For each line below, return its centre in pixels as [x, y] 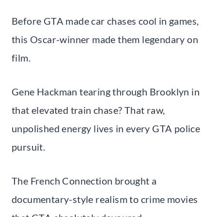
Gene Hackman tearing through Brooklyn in [106, 91]
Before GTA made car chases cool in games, [105, 21]
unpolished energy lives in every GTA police [106, 128]
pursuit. [29, 147]
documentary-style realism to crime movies [105, 199]
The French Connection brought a [84, 180]
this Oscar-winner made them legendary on [105, 39]
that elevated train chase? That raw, [88, 110]
